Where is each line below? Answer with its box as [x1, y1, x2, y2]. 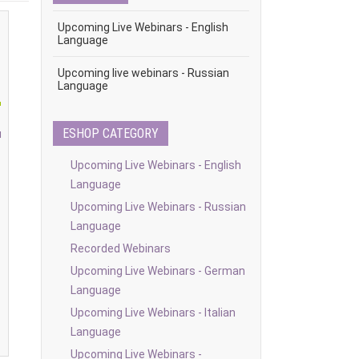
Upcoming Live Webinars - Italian [71, 306, 236, 319]
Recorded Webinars [71, 242, 171, 255]
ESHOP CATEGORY [63, 126, 159, 141]
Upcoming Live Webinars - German [71, 264, 245, 277]
